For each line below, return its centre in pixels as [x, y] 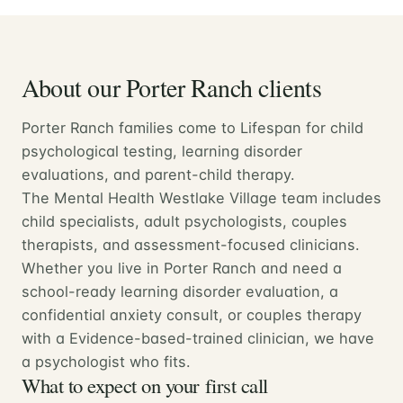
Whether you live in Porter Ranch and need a [182, 268]
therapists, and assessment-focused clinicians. [191, 244]
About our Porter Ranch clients [172, 87]
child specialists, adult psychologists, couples [184, 221]
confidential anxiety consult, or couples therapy [192, 314]
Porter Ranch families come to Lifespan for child [193, 127]
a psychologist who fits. [106, 361]
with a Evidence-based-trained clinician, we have [198, 338]
